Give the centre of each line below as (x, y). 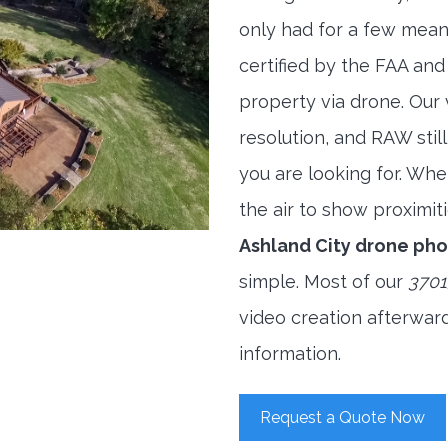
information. (290, 353)
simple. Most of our (323, 281)
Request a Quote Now (342, 417)
